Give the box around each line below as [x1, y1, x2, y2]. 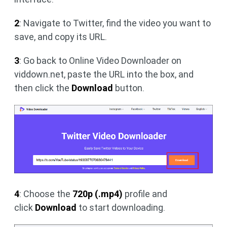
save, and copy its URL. [14, 31, 107, 42]
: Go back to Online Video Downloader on [19, 55, 181, 66]
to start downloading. [77, 202, 165, 213]
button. [113, 82, 144, 93]
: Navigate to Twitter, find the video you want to [19, 17, 211, 28]
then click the [14, 82, 71, 93]
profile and [123, 188, 167, 199]
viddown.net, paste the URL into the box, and [14, 68, 194, 80]
